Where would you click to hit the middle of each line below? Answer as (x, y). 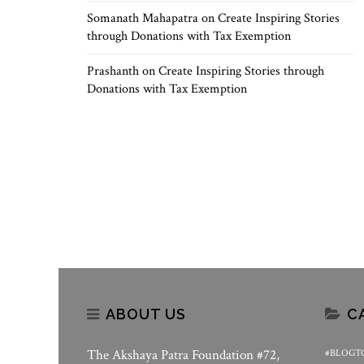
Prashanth (113, 71)
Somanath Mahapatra (143, 18)
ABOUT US (146, 314)
